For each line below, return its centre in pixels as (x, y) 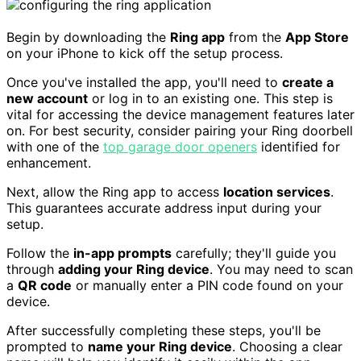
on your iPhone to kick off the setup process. (145, 54)
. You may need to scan (281, 270)
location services (277, 192)
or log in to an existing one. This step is (210, 99)
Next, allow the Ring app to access (115, 192)
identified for (299, 147)
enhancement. (49, 163)
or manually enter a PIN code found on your (207, 286)
